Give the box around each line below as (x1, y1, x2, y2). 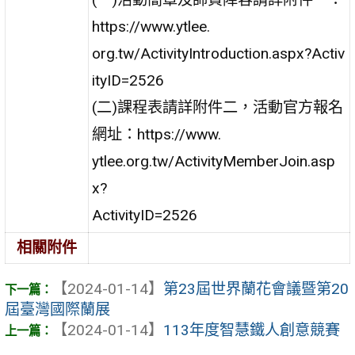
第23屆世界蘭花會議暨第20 (163, 280, 349, 299)
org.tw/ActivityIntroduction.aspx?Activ (92, 44, 345, 63)
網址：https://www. (92, 124, 222, 143)
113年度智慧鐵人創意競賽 (163, 321, 340, 340)
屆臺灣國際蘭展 (5, 300, 110, 319)
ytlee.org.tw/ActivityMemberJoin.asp (92, 151, 336, 170)
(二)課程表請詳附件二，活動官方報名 (92, 97, 344, 116)
